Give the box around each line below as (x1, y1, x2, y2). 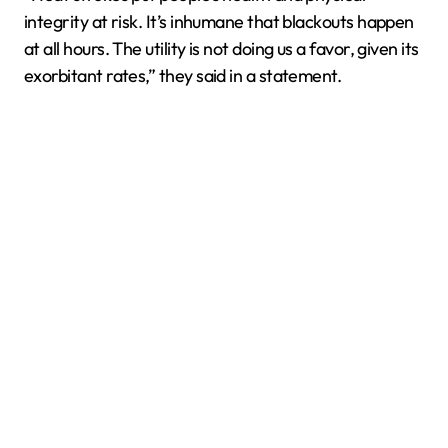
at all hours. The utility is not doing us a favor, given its (24, 36, 419, 60)
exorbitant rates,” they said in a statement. (24, 63, 342, 87)
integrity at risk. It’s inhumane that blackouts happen (24, 9, 414, 33)
